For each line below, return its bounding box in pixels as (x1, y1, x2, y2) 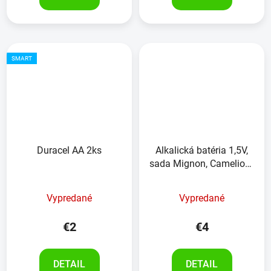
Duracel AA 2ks (37, 144, 102, 156)
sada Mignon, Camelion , (149, 157, 255, 169)
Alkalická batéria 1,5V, (155, 144, 248, 156)
